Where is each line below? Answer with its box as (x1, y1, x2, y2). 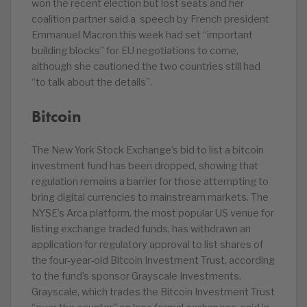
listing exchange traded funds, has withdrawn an (32, 223, 251, 235)
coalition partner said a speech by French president (32, 13, 269, 25)
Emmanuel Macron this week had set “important (32, 29, 253, 41)
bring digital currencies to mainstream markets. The (32, 191, 269, 204)
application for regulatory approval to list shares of (32, 238, 263, 251)
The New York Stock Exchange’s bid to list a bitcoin (32, 144, 264, 156)
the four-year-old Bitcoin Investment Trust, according (32, 254, 275, 267)
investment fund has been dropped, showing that (32, 160, 258, 172)
